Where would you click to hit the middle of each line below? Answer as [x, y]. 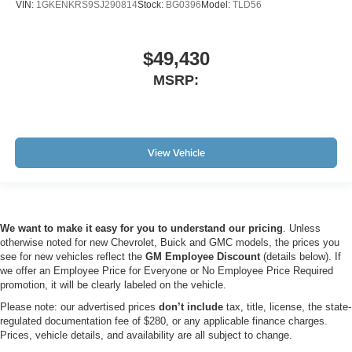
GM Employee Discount [203, 257]
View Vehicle [176, 152]
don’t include [191, 307]
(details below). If [301, 257]
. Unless [302, 229]
